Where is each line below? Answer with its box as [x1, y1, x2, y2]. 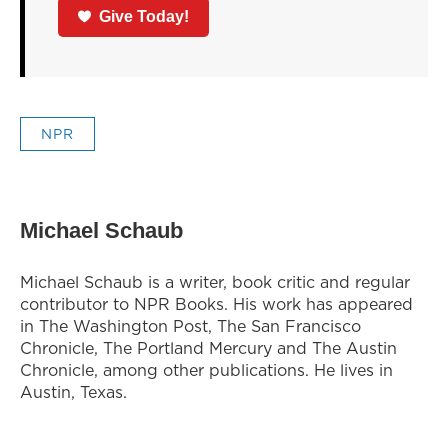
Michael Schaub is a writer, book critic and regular [20, 270, 410, 293]
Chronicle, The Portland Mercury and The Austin [20, 336, 397, 359]
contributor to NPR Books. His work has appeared [20, 292, 413, 315]
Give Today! [99, 7, 190, 25]
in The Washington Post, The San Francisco [20, 314, 361, 337]
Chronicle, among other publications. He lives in [20, 358, 393, 381]
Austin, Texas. [20, 380, 127, 403]
